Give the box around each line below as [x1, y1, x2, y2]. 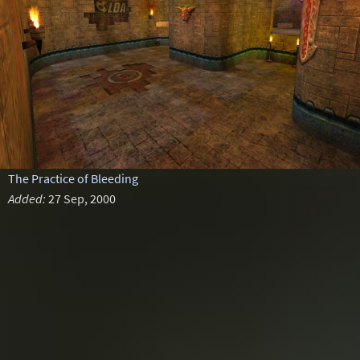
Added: [7, 190, 46, 207]
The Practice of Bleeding [7, 170, 138, 186]
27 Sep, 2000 [45, 190, 116, 207]
